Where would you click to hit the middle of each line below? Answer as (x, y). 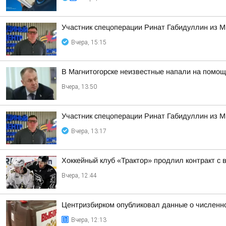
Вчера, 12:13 (89, 220)
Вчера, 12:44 (79, 176)
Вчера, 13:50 (79, 87)
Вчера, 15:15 (89, 42)
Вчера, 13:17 (89, 131)
